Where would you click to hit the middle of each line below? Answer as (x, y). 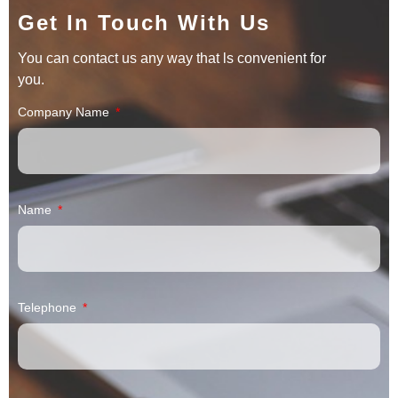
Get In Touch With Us (144, 22)
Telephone (49, 307)
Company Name (65, 111)
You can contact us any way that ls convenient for (172, 58)
